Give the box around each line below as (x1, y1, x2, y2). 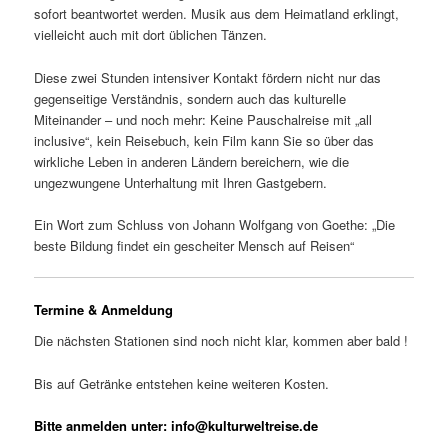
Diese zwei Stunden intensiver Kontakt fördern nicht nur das (34, 67, 382, 87)
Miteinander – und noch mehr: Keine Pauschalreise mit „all (34, 109, 373, 129)
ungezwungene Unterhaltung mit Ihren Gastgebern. (34, 172, 328, 192)
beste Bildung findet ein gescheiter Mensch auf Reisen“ (34, 235, 355, 255)
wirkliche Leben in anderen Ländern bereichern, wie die (34, 151, 350, 171)
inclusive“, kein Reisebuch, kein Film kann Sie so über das (34, 130, 375, 150)
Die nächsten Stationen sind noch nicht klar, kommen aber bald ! (34, 331, 409, 351)
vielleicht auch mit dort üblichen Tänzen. (34, 25, 268, 45)
